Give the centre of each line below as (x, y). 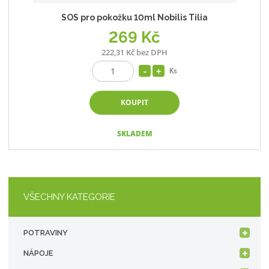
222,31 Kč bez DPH (134, 52)
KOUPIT (134, 103)
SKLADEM (134, 133)
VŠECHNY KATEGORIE (70, 197)
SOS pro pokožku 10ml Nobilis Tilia (134, 18)
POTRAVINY (46, 232)
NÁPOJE (38, 253)
